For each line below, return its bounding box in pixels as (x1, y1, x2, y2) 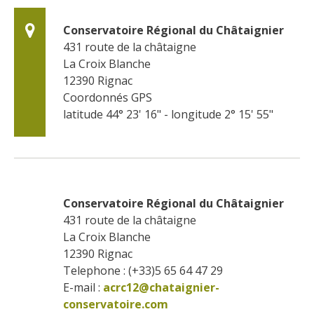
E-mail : (63, 279, 100, 295)
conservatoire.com (63, 296, 168, 312)
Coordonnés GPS (63, 89, 152, 105)
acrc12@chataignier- (103, 279, 219, 295)
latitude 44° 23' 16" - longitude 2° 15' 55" (63, 106, 273, 122)
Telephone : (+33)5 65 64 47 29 (63, 262, 223, 278)
